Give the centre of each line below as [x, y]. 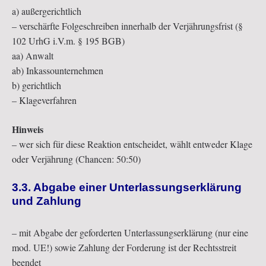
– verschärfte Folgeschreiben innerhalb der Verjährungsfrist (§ [127, 26]
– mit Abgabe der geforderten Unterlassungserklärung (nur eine [130, 232]
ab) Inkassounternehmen [58, 71]
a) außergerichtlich [47, 11]
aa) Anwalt [33, 56]
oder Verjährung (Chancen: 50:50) [76, 159]
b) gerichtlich [37, 85]
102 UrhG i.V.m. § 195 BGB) [68, 41]
